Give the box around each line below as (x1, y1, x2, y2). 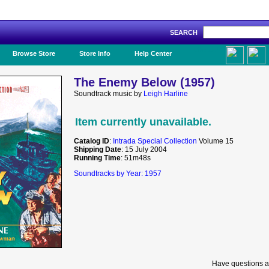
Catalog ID (74, 137, 109, 145)
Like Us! (193, 46, 219, 53)
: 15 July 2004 (121, 145, 167, 154)
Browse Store (13, 50, 55, 57)
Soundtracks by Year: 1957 (74, 169, 162, 178)
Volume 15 (197, 137, 234, 145)
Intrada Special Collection (113, 137, 197, 145)
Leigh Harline (144, 89, 188, 98)
